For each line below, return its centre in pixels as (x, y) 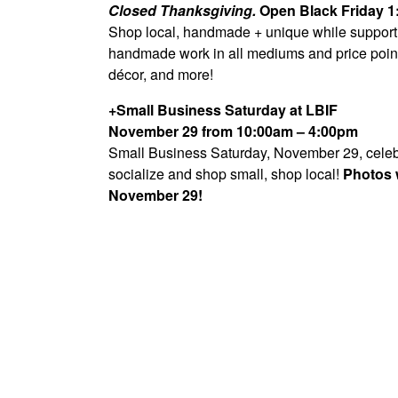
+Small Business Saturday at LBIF (223, 109)
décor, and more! (161, 74)
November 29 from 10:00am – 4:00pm (233, 131)
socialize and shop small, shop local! (226, 173)
